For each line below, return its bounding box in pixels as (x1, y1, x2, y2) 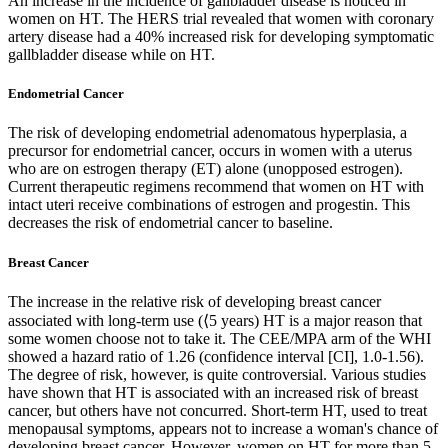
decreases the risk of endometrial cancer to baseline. (8, 214, 333, 232)
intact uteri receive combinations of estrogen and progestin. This (8, 196, 410, 214)
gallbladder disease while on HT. (8, 46, 215, 64)
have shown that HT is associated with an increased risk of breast (8, 383, 418, 401)
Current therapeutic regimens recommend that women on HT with (8, 178, 424, 196)
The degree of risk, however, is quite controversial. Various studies (8, 365, 426, 383)
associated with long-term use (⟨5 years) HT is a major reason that (8, 311, 422, 329)
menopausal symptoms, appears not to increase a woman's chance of (8, 419, 438, 437)
